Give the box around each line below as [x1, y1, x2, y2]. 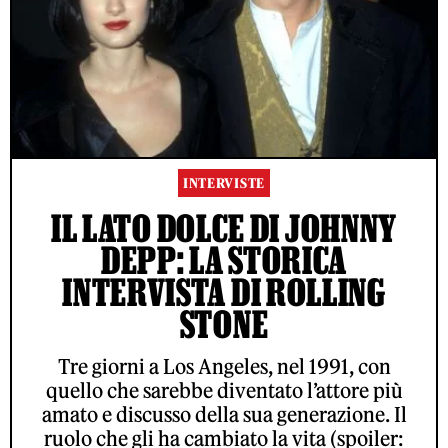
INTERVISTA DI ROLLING [62, 271, 386, 314]
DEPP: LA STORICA [100, 239, 348, 282]
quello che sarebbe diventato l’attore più [45, 378, 403, 404]
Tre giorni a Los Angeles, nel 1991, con [57, 354, 391, 380]
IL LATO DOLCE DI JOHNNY [50, 207, 398, 250]
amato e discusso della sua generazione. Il [41, 402, 407, 428]
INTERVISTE [183, 175, 265, 193]
